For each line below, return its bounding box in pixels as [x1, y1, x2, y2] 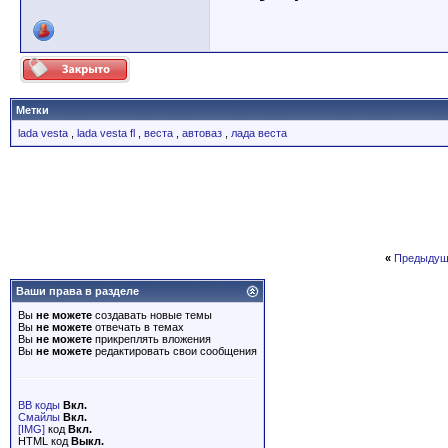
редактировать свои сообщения [92, 345, 257, 357]
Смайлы [18, 411, 60, 423]
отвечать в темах [92, 321, 184, 333]
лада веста [231, 127, 287, 139]
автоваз [182, 127, 222, 139]
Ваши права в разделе [16, 285, 139, 297]
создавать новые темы [92, 309, 212, 321]
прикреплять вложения [92, 333, 211, 345]
